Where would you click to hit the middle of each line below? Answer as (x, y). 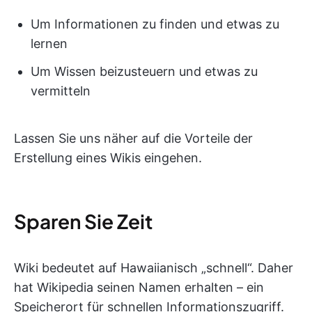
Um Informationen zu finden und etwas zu (155, 24)
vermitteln (61, 91)
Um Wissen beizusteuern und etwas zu (144, 71)
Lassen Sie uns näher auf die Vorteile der (133, 138)
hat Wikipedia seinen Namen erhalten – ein (139, 287)
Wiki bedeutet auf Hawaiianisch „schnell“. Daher (154, 268)
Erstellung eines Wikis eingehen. (108, 158)
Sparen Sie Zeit (83, 221)
